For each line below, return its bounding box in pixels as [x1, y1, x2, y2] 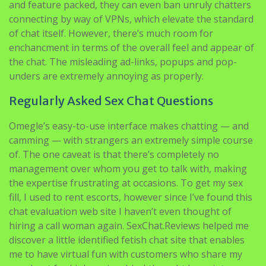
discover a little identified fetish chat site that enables [9, 233, 245, 246]
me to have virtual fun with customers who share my [9, 247, 242, 261]
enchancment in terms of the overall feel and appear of [9, 40, 254, 54]
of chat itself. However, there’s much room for [9, 26, 213, 40]
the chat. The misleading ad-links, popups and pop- [9, 55, 237, 68]
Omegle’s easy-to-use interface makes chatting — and [9, 119, 249, 132]
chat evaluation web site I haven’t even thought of [9, 204, 232, 218]
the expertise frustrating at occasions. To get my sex [9, 176, 243, 189]
